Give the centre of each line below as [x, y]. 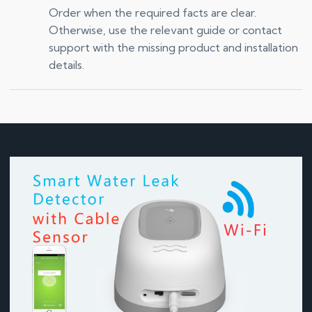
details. [67, 64]
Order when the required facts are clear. [153, 12]
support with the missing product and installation [173, 47]
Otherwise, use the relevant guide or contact [165, 30]
